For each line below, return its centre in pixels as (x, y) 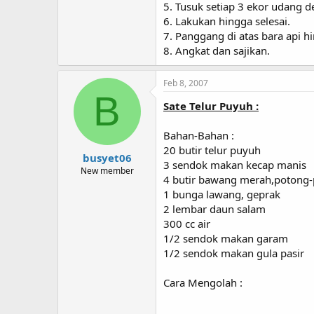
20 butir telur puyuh (212, 150)
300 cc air (187, 224)
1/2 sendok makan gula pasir (234, 253)
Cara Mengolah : (203, 282)
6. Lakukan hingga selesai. (227, 21)
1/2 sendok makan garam (226, 238)
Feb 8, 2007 (186, 83)
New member (107, 170)
